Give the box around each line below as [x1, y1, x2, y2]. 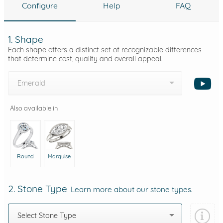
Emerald [17, 78, 45, 88]
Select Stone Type [17, 211, 76, 221]
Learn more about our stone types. [71, 185, 193, 195]
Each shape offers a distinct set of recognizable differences [8, 45, 202, 54]
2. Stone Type [8, 183, 70, 195]
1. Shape [8, 33, 43, 45]
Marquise [48, 152, 71, 160]
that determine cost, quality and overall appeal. [8, 54, 162, 63]
